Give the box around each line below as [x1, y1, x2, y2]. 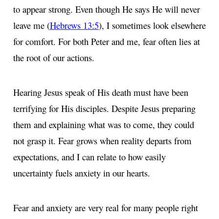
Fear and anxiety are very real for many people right [13, 201, 198, 214]
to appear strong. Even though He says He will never [13, 2, 200, 15]
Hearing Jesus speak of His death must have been [13, 86, 188, 98]
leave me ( [13, 19, 50, 31]
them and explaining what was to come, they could [13, 118, 194, 131]
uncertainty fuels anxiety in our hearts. [13, 166, 150, 179]
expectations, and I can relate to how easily [13, 150, 166, 163]
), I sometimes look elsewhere [99, 19, 206, 31]
